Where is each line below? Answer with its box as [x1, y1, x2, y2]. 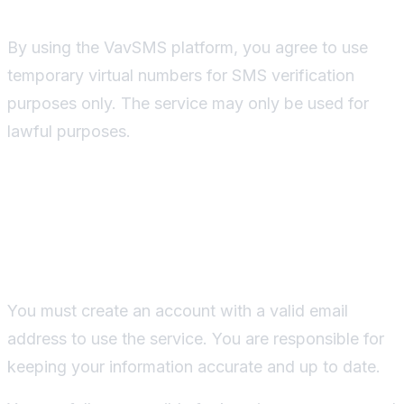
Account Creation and [38, 195, 323, 228]
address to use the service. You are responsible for [7, 328, 384, 348]
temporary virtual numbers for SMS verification [7, 65, 354, 85]
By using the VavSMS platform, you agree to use [7, 37, 368, 57]
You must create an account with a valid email [7, 300, 348, 320]
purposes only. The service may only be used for [7, 93, 369, 113]
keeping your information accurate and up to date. [7, 356, 381, 376]
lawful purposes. [7, 121, 131, 141]
